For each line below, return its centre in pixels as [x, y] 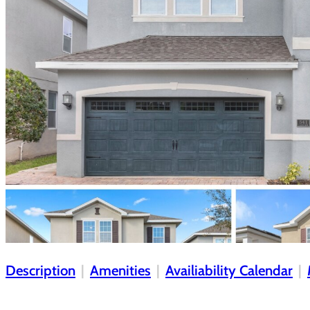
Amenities [120, 271]
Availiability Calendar [229, 271]
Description [40, 271]
